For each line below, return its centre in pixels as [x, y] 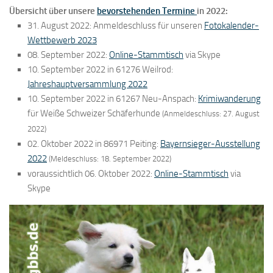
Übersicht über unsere [53, 11]
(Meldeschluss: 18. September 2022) [110, 159]
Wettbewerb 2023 [62, 41]
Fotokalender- [232, 26]
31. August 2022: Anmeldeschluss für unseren [116, 26]
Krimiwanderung [229, 99]
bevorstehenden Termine [147, 11]
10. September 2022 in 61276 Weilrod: [100, 70]
